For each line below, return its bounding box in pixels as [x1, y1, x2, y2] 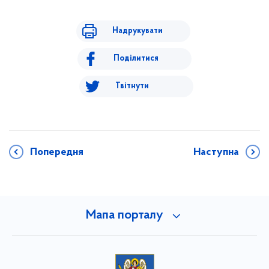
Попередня [30, 146, 83, 158]
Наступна [193, 146, 239, 158]
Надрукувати [112, 26, 163, 35]
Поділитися [113, 53, 159, 63]
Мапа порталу [85, 208, 163, 222]
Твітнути [115, 81, 149, 91]
